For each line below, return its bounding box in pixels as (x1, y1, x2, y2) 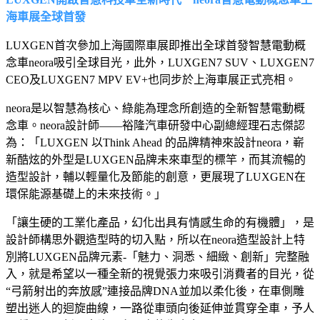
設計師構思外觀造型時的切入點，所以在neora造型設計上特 (6, 233, 305, 246)
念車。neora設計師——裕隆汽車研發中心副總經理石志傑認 (6, 119, 305, 131)
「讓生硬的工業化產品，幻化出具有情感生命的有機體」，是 (6, 216, 314, 229)
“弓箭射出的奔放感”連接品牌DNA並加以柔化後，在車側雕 (6, 284, 304, 297)
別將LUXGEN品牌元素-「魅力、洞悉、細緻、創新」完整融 (6, 250, 309, 263)
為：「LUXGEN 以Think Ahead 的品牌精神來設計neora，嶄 (6, 136, 304, 149)
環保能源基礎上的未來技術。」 (6, 187, 166, 200)
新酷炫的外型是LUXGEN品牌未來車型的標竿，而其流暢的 (6, 153, 306, 166)
